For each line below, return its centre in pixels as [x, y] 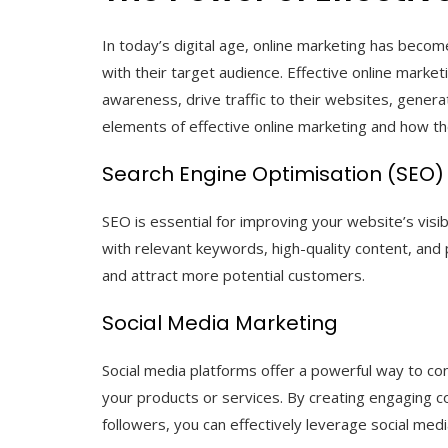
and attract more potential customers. [233, 274]
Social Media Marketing [220, 322]
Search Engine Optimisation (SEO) [273, 173]
